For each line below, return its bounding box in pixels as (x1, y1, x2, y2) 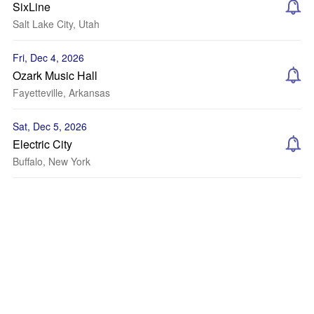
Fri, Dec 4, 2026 (13, 50, 84, 64)
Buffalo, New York (13, 154, 90, 168)
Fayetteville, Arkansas (13, 86, 110, 100)
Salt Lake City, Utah (13, 17, 100, 31)
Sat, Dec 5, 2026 (13, 119, 87, 133)
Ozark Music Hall (13, 67, 97, 83)
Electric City (13, 136, 72, 152)
